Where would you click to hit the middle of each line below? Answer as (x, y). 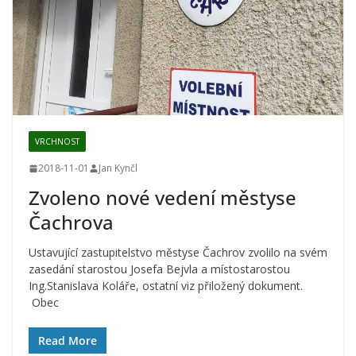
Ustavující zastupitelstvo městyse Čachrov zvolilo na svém (178, 253)
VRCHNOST (57, 142)
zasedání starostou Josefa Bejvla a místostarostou (161, 269)
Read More (68, 341)
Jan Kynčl (118, 168)
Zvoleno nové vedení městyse (163, 198)
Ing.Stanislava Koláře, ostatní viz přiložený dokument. (166, 286)
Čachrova (71, 222)
